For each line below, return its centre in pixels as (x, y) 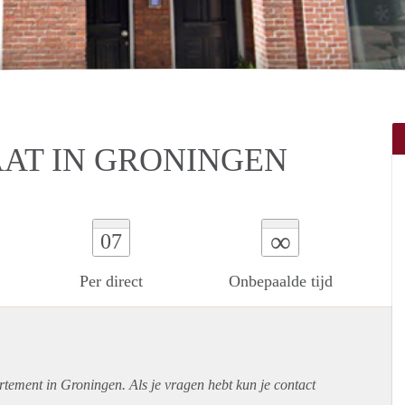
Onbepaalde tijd (280, 281)
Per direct (111, 281)
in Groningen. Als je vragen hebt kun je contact (179, 384)
